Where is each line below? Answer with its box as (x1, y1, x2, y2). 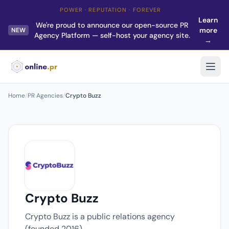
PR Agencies (28, 91, 63, 100)
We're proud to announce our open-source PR (36, 20, 189, 30)
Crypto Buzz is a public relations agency (25, 211, 175, 222)
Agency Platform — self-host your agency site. (34, 31, 190, 40)
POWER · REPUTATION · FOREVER (59, 6, 162, 13)
